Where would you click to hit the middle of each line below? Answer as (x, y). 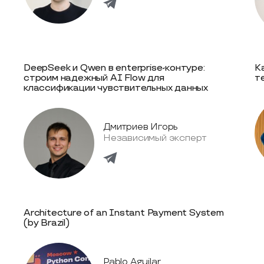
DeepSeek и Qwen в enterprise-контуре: (114, 68)
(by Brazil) (47, 223)
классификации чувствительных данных (116, 88)
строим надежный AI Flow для (94, 78)
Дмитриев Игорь (141, 127)
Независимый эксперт (155, 138)
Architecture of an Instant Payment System (124, 213)
